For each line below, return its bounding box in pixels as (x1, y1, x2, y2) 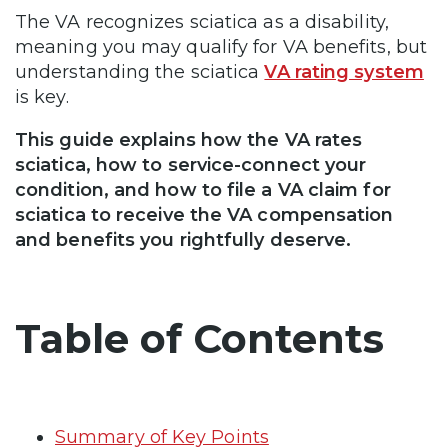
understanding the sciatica (15, 60, 265, 83)
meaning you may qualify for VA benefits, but (15, 35, 427, 58)
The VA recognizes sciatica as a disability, (15, 10, 389, 33)
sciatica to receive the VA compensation (15, 203, 394, 226)
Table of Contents (15, 313, 384, 363)
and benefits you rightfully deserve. (15, 228, 357, 251)
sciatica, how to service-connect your (15, 153, 367, 176)
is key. (15, 85, 79, 108)
